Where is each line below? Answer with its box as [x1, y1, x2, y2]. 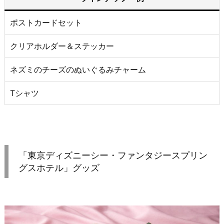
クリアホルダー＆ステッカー [10, 40, 114, 51]
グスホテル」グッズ [18, 162, 99, 173]
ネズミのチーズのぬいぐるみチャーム [10, 64, 146, 74]
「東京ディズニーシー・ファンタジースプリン [18, 149, 207, 160]
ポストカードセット [10, 17, 82, 27]
